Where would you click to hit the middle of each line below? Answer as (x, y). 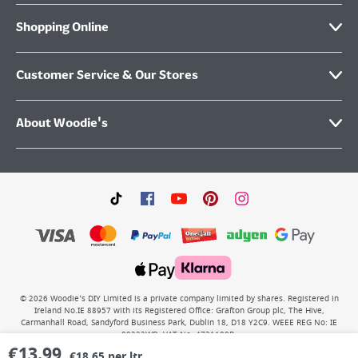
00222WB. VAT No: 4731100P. (179, 335)
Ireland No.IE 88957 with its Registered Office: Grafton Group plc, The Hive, (179, 311)
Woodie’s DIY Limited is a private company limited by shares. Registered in (194, 299)
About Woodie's (62, 124)
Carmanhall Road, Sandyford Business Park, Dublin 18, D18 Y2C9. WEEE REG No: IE (179, 323)
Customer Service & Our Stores (107, 76)
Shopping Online (62, 28)
